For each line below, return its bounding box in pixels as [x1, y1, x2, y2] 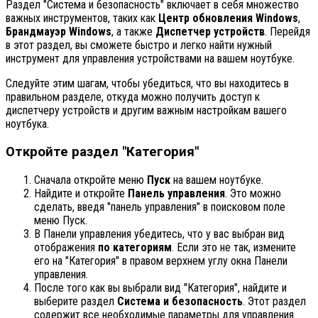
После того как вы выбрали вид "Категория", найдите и [34, 280, 287, 295]
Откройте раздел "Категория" [6, 143, 199, 160]
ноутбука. [6, 117, 49, 131]
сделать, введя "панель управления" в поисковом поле [34, 199, 285, 214]
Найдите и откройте [34, 186, 128, 200]
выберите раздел [34, 294, 117, 308]
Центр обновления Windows [158, 11, 298, 26]
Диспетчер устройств [155, 25, 265, 39]
